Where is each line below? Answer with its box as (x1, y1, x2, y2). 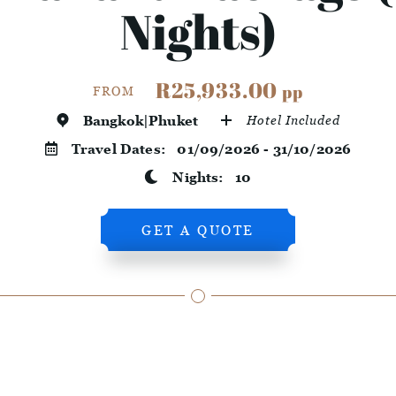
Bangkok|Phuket (82, 112, 199, 129)
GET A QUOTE (141, 222, 255, 239)
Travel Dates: (71, 141, 178, 157)
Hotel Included (247, 112, 341, 128)
